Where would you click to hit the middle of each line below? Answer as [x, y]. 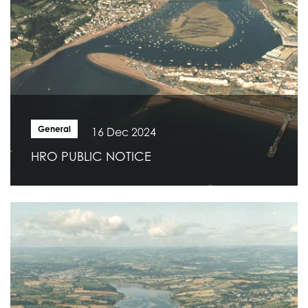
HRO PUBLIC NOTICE [91, 156]
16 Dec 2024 [124, 132]
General [54, 129]
